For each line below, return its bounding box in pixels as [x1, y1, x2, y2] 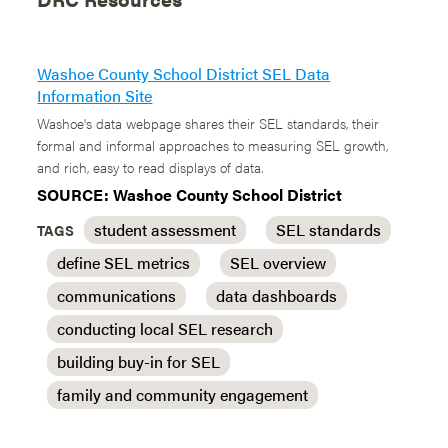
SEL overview [230, 251, 327, 274]
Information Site [37, 84, 153, 107]
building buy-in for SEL [57, 350, 221, 373]
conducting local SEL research [57, 317, 274, 340]
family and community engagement [57, 383, 309, 406]
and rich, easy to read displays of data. [37, 157, 264, 177]
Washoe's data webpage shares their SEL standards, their [37, 113, 380, 133]
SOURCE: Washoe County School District [37, 183, 343, 206]
